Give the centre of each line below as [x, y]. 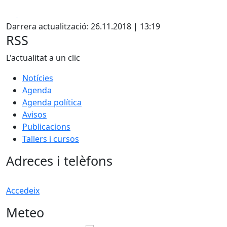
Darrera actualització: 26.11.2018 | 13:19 [83, 26]
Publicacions [46, 127]
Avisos [34, 115]
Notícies [38, 78]
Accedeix [23, 191]
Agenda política [52, 102]
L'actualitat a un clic [43, 58]
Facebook [36, 14]
